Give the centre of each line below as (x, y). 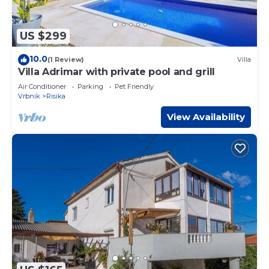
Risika (56, 96)
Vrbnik (29, 96)
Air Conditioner (42, 86)
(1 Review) (66, 60)
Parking (90, 86)
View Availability (206, 116)
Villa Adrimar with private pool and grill (116, 71)
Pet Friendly (134, 86)
